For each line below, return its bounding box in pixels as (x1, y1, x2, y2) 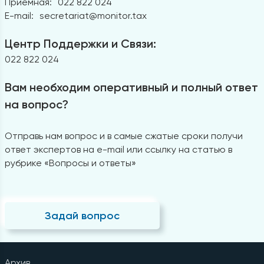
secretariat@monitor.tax (39, 9, 147, 21)
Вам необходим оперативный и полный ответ (4, 80, 258, 94)
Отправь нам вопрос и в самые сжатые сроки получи (4, 130, 243, 141)
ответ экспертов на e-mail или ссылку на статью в (4, 143, 232, 155)
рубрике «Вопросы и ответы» (4, 157, 136, 169)
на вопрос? (4, 97, 68, 111)
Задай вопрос (44, 209, 120, 222)
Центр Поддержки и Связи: (4, 36, 156, 51)
